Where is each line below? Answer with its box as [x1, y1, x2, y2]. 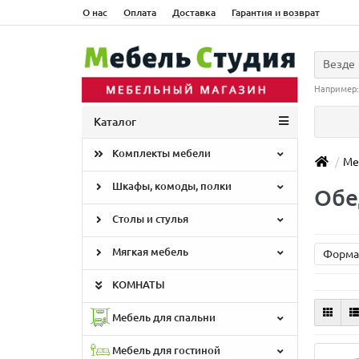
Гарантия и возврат [232, 7, 320, 18]
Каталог [94, 115, 136, 128]
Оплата [123, 7, 156, 18]
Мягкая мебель [110, 246, 188, 258]
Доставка [172, 7, 216, 18]
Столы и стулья [110, 213, 188, 225]
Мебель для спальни [110, 312, 216, 324]
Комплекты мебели [110, 147, 211, 159]
